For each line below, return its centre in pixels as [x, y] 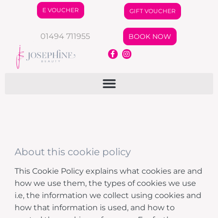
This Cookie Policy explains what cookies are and [109, 171]
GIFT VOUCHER [153, 11]
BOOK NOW [150, 36]
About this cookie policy [73, 152]
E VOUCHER [60, 10]
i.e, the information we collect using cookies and [108, 195]
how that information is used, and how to [95, 207]
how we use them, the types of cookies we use [105, 183]
